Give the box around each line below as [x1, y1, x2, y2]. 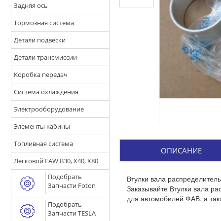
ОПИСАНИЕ [160, 146, 202, 155]
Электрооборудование [14, 105, 84, 113]
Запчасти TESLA [48, 209, 96, 218]
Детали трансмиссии [14, 53, 77, 62]
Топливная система [14, 139, 73, 148]
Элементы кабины [14, 122, 70, 131]
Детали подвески [14, 36, 66, 44]
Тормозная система [14, 18, 74, 27]
